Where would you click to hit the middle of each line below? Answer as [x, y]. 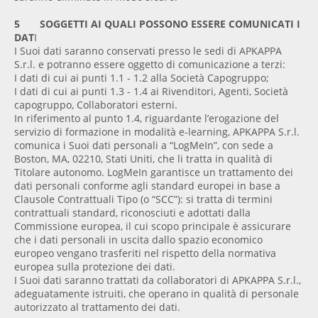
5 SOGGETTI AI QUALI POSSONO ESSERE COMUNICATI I [157, 24]
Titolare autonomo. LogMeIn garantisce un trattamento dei [154, 172]
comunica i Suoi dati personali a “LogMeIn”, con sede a [144, 146]
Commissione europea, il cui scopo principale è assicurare [153, 226]
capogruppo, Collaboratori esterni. [96, 105]
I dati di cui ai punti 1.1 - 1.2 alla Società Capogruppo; [142, 78]
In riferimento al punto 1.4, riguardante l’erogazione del [147, 119]
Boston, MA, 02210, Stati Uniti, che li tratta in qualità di [143, 159]
